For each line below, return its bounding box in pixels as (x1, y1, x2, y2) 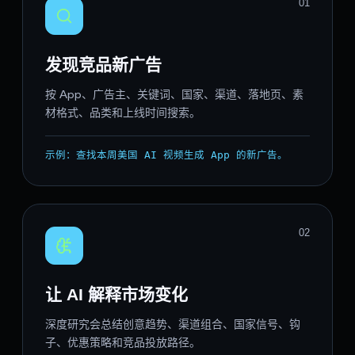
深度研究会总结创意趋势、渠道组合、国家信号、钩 (45, 319, 300, 331)
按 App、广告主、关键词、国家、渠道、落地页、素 (45, 90, 303, 101)
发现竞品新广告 (45, 55, 162, 74)
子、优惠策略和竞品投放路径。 (45, 338, 200, 349)
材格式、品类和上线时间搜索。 (45, 108, 200, 120)
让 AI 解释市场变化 (45, 285, 188, 304)
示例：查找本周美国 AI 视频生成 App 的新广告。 (45, 149, 288, 162)
